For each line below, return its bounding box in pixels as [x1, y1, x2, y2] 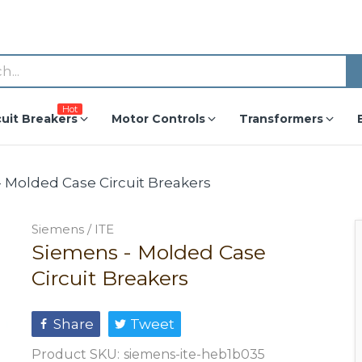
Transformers [238, 112, 323, 126]
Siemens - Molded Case [32, 240, 266, 264]
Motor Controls [111, 112, 205, 126]
